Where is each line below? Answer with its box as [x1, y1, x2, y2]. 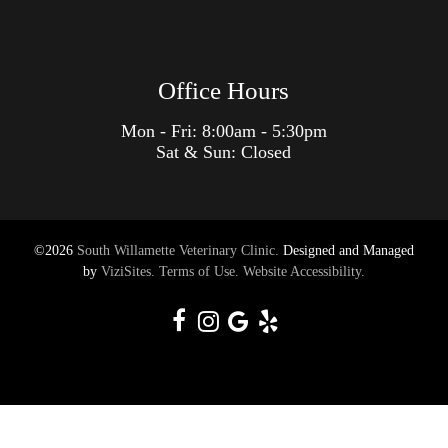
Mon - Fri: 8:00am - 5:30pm [120, 120, 327, 141]
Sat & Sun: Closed [156, 141, 292, 162]
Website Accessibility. [242, 264, 365, 279]
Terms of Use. [158, 264, 239, 279]
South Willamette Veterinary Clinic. [76, 243, 279, 258]
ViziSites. [100, 264, 155, 279]
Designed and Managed [278, 243, 414, 258]
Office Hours [158, 76, 290, 104]
